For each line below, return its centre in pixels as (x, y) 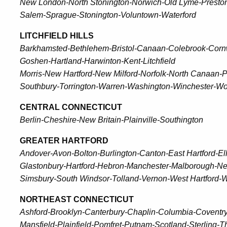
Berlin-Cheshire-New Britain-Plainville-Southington (111, 120)
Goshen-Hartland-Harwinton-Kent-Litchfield (98, 61)
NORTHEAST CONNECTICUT (77, 199)
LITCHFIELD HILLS (57, 36)
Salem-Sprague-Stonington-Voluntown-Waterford (108, 15)
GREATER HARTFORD (64, 141)
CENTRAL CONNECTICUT (71, 107)
